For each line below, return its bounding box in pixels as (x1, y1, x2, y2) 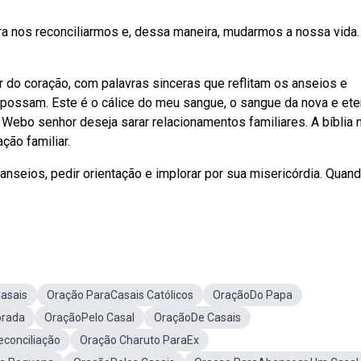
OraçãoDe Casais (154, 311, 241, 324)
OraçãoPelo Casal (44, 311, 135, 324)
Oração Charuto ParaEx (80, 334, 199, 346)
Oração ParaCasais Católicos (47, 288, 193, 301)
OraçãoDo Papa (213, 288, 293, 301)
